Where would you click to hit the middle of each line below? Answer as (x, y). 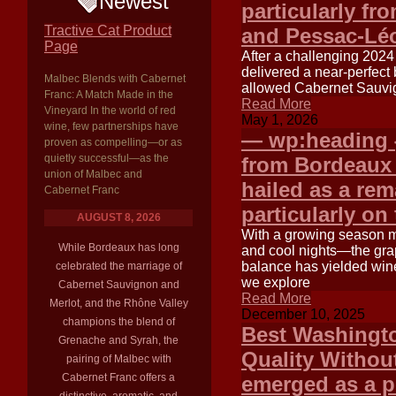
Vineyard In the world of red (110, 110)
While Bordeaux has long (118, 247)
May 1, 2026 (280, 120)
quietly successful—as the (107, 158)
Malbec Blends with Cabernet (115, 79)
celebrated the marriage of (118, 266)
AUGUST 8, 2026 (118, 217)
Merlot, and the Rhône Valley (118, 303)
